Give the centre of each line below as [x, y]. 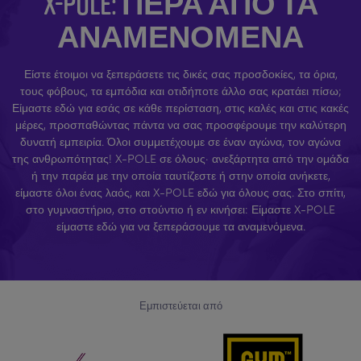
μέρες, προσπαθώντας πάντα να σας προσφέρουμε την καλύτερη [180, 124]
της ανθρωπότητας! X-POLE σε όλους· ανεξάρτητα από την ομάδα [180, 158]
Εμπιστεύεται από [180, 305]
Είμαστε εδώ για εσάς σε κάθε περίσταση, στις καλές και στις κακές [180, 107]
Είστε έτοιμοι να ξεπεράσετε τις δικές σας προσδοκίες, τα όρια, [180, 73]
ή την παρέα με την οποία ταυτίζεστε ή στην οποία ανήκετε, [180, 174]
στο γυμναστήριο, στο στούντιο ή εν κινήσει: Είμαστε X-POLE [180, 208]
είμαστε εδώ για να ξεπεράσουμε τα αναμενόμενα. [180, 225]
